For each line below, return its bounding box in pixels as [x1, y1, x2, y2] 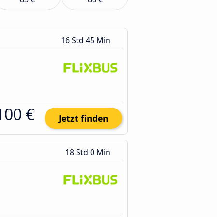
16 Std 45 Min [61, 35, 112, 46]
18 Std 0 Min [65, 147, 112, 157]
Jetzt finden [58, 112, 108, 124]
